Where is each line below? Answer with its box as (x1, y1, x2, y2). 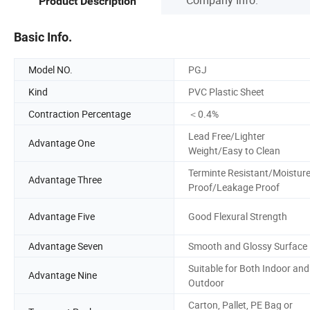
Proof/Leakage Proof (188, 180, 280, 194)
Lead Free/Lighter (188, 129, 265, 143)
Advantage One (28, 136, 95, 150)
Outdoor (188, 275, 224, 289)
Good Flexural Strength (188, 210, 287, 224)
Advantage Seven (28, 239, 103, 253)
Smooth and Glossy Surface (188, 239, 307, 253)
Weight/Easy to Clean (188, 143, 280, 157)
